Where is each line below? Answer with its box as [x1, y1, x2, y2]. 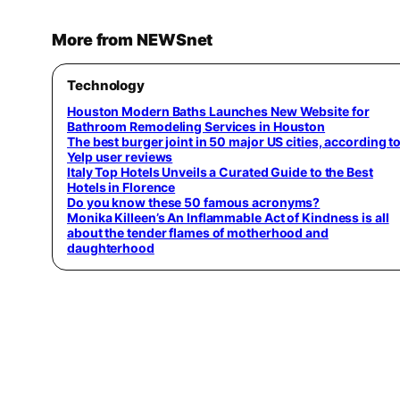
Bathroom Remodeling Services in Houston [67, 118, 326, 134]
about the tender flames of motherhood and [67, 224, 329, 240]
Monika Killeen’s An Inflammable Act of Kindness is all [67, 209, 389, 225]
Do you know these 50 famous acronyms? [67, 194, 321, 210]
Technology [67, 76, 145, 94]
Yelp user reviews [67, 148, 173, 164]
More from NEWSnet [52, 29, 213, 49]
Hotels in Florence [67, 179, 176, 195]
